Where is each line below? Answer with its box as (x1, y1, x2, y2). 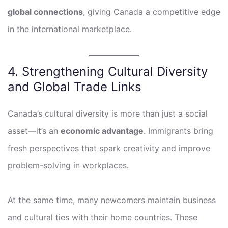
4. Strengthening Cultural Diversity (8, 64, 208, 79)
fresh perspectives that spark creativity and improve (8, 142, 210, 153)
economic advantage (61, 125, 144, 136)
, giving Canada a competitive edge (83, 6, 220, 17)
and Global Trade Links (8, 79, 141, 94)
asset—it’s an (8, 125, 61, 136)
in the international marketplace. (8, 23, 132, 34)
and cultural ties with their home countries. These (8, 212, 197, 222)
